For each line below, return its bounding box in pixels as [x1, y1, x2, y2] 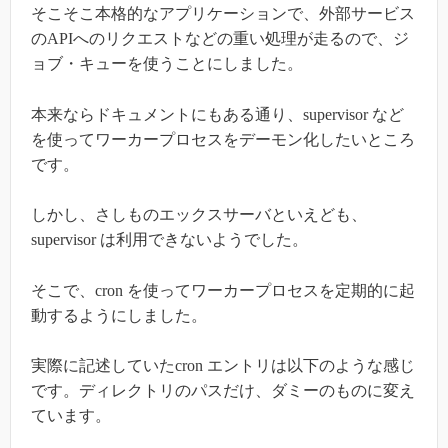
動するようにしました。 [31, 306, 207, 324]
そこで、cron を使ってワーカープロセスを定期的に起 [31, 281, 415, 299]
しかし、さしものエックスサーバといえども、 [31, 206, 367, 224]
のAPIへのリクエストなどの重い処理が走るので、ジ [31, 29, 409, 47]
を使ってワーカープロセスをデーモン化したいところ [31, 130, 415, 148]
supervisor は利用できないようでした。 [31, 231, 308, 249]
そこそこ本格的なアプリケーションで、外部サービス [31, 4, 415, 22]
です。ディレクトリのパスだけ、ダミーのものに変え [31, 382, 415, 400]
